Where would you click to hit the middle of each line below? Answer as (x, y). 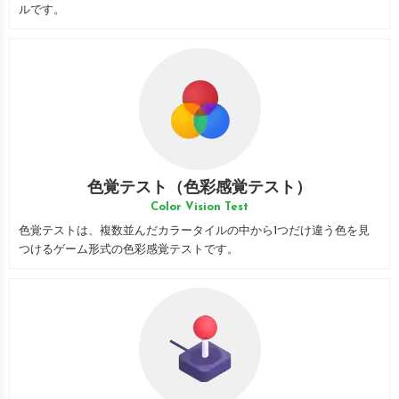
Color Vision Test (199, 207)
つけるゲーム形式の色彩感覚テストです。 (129, 250)
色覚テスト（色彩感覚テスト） (199, 188)
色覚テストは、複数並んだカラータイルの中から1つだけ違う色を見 (194, 231)
